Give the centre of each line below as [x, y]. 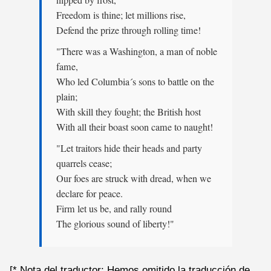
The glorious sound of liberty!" [115, 224]
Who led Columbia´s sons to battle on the [135, 81]
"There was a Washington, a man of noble [136, 51]
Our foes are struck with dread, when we [133, 178]
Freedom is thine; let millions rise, [121, 15]
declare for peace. [89, 193]
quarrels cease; [84, 163]
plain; [67, 96]
